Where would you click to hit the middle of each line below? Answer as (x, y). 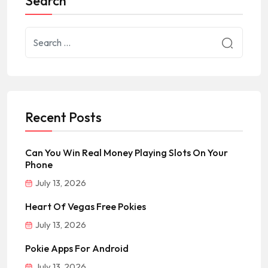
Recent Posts (63, 118)
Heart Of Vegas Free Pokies (86, 207)
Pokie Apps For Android (77, 249)
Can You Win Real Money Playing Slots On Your (127, 153)
